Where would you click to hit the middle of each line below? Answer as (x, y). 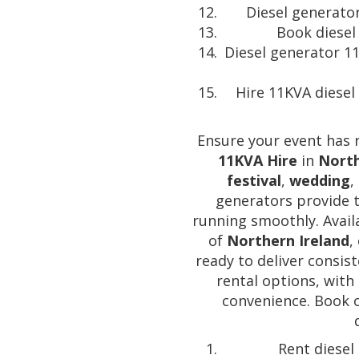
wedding (319, 181)
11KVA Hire (257, 161)
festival (254, 181)
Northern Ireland (288, 241)
